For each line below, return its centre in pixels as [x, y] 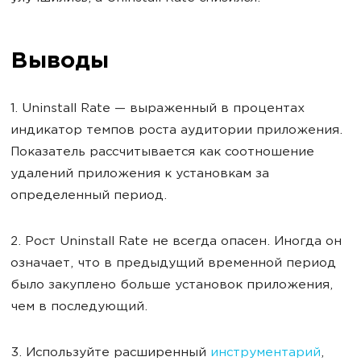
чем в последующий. [79, 307]
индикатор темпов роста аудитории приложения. [176, 131]
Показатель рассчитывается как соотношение [162, 152]
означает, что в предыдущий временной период [173, 263]
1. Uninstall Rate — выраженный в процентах [158, 109]
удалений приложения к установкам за [140, 174]
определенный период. [89, 196]
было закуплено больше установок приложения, [172, 285]
